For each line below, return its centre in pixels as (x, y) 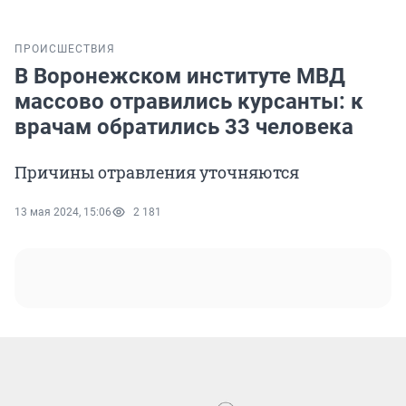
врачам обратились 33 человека (184, 127)
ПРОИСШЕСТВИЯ (65, 49)
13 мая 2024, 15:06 (63, 213)
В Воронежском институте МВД (180, 77)
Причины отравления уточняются (157, 173)
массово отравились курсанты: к (189, 102)
